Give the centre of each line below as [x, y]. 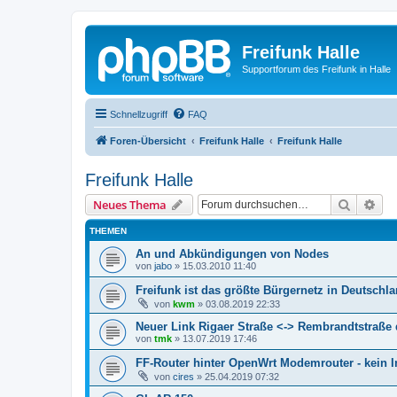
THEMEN [108, 230]
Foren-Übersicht [148, 140]
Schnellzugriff [139, 114]
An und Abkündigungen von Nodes [232, 253]
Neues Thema [130, 204]
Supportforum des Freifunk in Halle [316, 69]
